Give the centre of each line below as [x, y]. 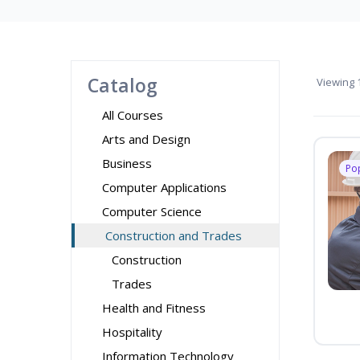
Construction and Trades [174, 235]
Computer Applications [164, 187]
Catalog [123, 85]
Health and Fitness [154, 308]
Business [127, 163]
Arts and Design [146, 139]
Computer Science [152, 211]
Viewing [335, 82]
